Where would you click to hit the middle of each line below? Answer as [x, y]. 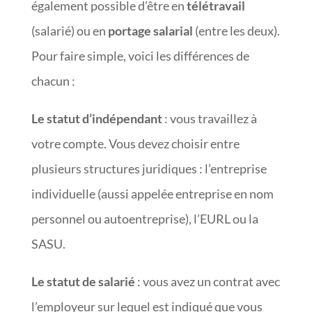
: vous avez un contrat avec [207, 281]
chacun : [53, 80]
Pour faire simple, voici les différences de [140, 55]
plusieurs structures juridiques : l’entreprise [149, 168]
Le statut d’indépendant [96, 118]
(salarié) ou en [69, 30]
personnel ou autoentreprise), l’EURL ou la [145, 218]
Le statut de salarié [83, 281]
